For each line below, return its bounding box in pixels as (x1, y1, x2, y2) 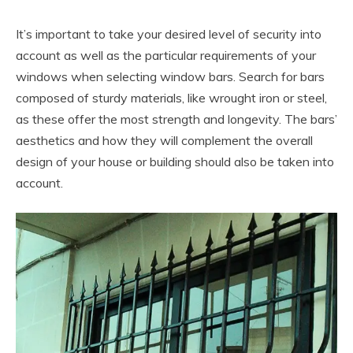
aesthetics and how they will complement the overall (16, 132, 313, 148)
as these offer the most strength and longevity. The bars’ (16, 110, 337, 127)
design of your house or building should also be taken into (16, 153, 334, 169)
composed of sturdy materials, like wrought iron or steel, (16, 89, 327, 106)
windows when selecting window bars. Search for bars (16, 68, 325, 84)
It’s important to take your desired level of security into (16, 25, 321, 42)
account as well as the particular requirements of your (16, 46, 316, 63)
